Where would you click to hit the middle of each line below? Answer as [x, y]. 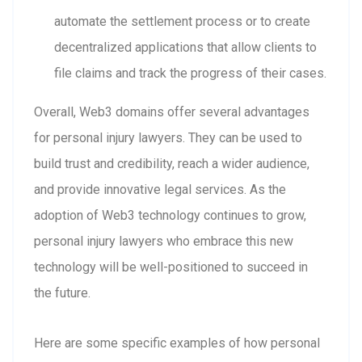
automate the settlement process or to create [182, 21]
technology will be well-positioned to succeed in [171, 267]
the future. [62, 293]
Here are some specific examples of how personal [177, 343]
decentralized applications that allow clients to [185, 47]
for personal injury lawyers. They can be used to [168, 137]
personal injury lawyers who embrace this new [164, 241]
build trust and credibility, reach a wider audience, [172, 163]
